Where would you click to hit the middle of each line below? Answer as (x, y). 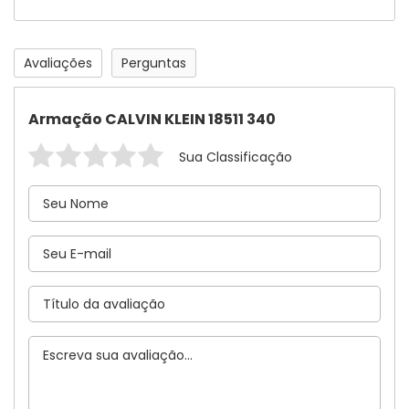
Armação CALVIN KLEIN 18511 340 (152, 119)
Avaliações (58, 63)
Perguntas (154, 63)
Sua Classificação (236, 157)
